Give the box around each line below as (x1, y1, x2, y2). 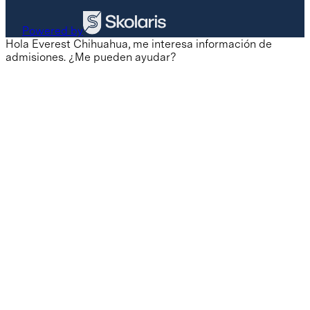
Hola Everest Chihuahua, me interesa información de (6, 37, 272, 51)
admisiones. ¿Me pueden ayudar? (6, 50, 176, 64)
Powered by (22, 24, 83, 37)
